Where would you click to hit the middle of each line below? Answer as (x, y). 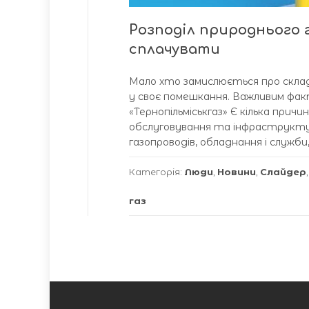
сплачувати (175, 49)
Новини (237, 172)
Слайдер (283, 172)
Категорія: (157, 172)
